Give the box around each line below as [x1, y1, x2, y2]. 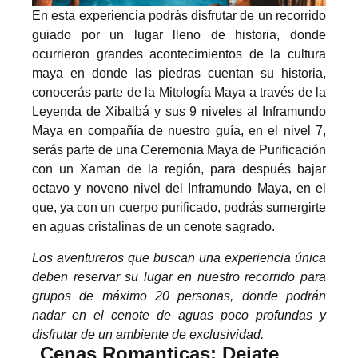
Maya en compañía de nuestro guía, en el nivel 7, [32, 124, 326, 138]
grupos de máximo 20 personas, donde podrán [32, 288, 326, 303]
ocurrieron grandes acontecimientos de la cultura [32, 47, 326, 62]
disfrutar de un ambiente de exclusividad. [32, 327, 264, 341]
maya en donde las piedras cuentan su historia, [32, 66, 326, 81]
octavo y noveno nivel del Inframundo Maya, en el [32, 181, 326, 196]
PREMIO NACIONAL [281, 10, 324, 51]
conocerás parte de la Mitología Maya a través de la [32, 86, 326, 100]
